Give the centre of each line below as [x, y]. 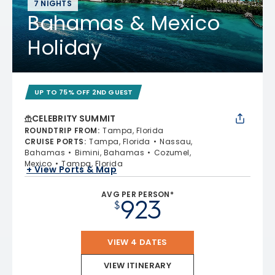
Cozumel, [172, 152]
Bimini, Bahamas [110, 152]
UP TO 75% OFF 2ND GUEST [84, 92]
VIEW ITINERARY [137, 265]
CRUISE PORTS [54, 141]
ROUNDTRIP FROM [61, 130]
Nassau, [176, 141]
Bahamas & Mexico [124, 23]
